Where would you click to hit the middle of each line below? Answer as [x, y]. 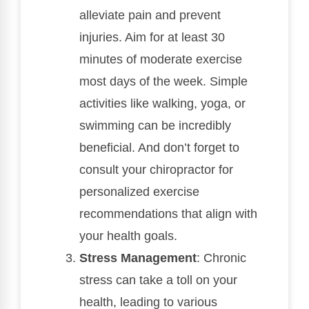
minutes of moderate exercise [161, 60]
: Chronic [221, 258]
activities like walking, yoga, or [162, 104]
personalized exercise [139, 192]
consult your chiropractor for [156, 170]
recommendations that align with [168, 214]
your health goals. [128, 236]
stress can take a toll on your [158, 280]
